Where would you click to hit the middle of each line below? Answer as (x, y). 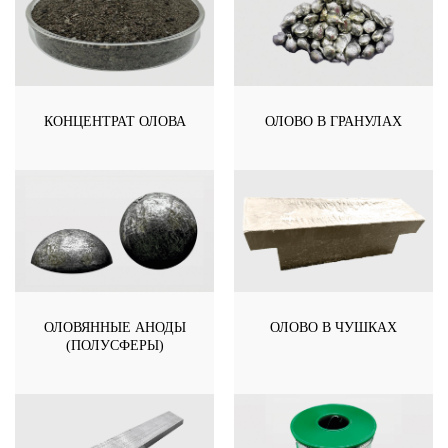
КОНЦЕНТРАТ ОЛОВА (114, 121)
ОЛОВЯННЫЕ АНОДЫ (114, 327)
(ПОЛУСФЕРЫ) (114, 345)
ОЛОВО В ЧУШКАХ (333, 327)
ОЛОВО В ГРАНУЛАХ (333, 121)
